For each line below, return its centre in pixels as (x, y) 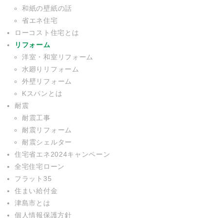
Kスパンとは (42, 93)
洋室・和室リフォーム (58, 57)
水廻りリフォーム (51, 69)
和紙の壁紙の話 (47, 8)
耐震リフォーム (47, 130)
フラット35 (33, 178)
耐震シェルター (47, 142)
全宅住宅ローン (40, 166)
